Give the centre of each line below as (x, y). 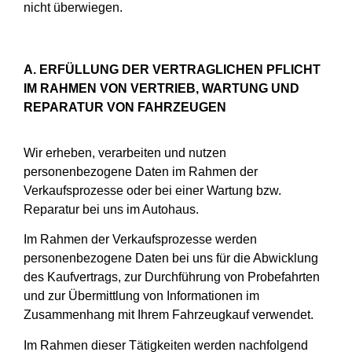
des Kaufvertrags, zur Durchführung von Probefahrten (172, 277)
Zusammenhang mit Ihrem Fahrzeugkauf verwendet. (169, 315)
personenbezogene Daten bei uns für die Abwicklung (171, 258)
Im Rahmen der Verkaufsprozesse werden (140, 240)
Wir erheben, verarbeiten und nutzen (125, 152)
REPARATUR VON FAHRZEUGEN (125, 107)
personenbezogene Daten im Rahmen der (141, 171)
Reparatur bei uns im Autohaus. (111, 209)
